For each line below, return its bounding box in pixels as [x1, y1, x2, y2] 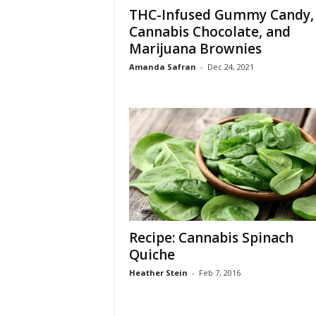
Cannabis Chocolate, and [128, 23, 291, 41]
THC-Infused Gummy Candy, [128, 6, 314, 24]
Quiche [128, 245, 175, 264]
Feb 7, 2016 [198, 267, 241, 278]
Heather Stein [128, 267, 188, 278]
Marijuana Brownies [128, 39, 262, 58]
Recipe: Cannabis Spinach [128, 229, 293, 247]
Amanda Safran [128, 61, 196, 72]
